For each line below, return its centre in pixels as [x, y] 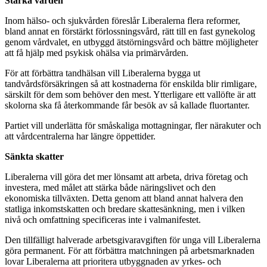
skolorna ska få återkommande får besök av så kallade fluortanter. [127, 105]
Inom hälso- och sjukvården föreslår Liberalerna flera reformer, [122, 21]
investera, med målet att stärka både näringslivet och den [110, 188]
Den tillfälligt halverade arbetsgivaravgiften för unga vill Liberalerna [133, 240]
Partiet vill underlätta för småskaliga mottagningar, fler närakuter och [133, 126]
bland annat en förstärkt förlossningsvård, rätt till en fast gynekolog [130, 32]
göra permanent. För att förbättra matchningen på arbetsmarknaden [130, 251]
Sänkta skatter [34, 157]
